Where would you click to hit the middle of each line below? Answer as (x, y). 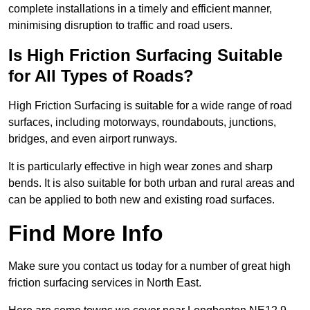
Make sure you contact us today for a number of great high (149, 266)
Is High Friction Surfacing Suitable (145, 55)
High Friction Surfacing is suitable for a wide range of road (150, 106)
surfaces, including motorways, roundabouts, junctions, (142, 122)
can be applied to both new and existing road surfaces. (142, 200)
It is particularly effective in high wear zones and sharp (140, 167)
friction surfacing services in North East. (105, 283)
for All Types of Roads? (101, 76)
